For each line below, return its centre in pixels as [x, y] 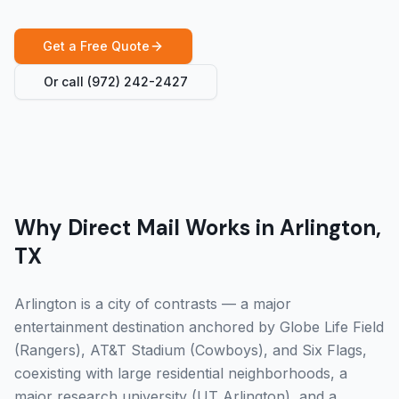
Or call [65, 81]
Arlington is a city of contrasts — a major [153, 304]
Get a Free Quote [96, 46]
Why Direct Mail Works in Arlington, [198, 228]
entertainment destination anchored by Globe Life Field [199, 327]
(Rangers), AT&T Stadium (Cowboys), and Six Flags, [191, 350]
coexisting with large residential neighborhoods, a [181, 373]
